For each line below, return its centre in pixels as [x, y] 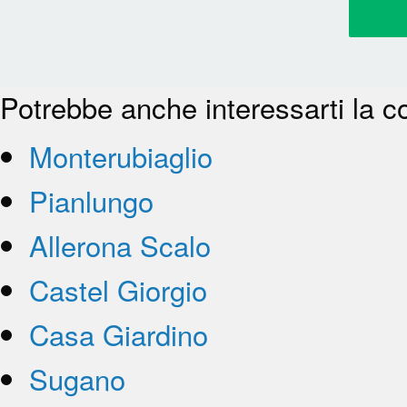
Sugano [77, 378]
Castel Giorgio [118, 289]
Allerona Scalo [120, 244]
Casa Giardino [119, 333]
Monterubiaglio [121, 155]
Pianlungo [91, 200]
